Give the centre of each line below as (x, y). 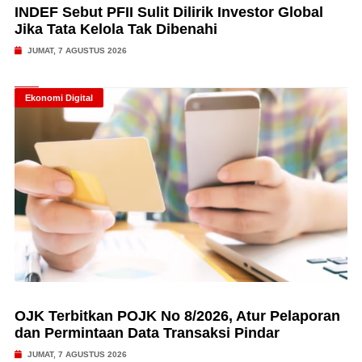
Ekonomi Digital (59, 98)
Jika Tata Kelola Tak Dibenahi (116, 29)
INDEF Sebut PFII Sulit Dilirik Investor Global (168, 12)
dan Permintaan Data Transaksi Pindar (147, 333)
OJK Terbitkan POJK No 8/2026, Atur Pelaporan (177, 316)
